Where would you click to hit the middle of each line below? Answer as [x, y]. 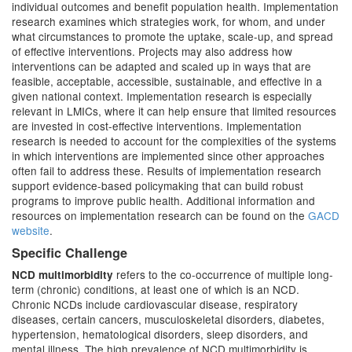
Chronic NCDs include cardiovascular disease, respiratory [155, 304]
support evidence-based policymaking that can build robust [158, 185]
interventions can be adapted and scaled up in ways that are [161, 66]
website [31, 230]
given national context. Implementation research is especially [162, 96]
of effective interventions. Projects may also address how [152, 51]
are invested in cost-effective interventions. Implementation [157, 126]
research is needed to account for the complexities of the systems [174, 141]
